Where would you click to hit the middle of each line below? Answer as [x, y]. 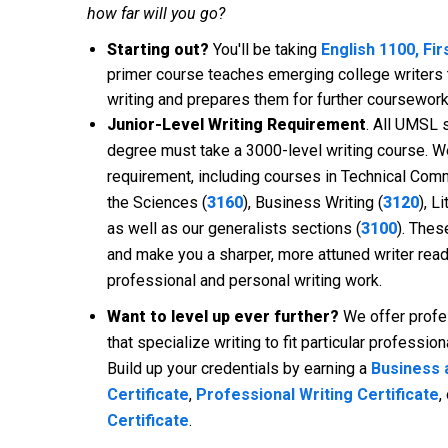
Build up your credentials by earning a [239, 368]
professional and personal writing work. [246, 280]
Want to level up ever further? [223, 316]
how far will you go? [156, 13]
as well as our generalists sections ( [234, 228]
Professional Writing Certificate [317, 394]
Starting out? [158, 49]
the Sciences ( [157, 202]
